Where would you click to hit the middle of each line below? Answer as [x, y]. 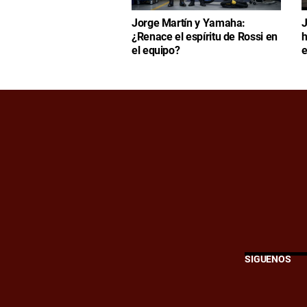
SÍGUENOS [268, 260]
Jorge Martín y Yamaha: [189, 23]
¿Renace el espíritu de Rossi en [205, 37]
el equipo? [156, 51]
